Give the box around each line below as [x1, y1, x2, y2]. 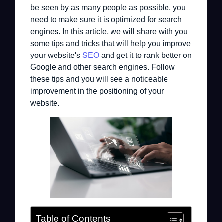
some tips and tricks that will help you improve [30, 39, 191, 48]
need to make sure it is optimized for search [30, 15, 182, 24]
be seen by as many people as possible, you [30, 3, 186, 12]
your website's [30, 51, 82, 59]
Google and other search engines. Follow [30, 62, 175, 71]
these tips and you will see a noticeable [30, 74, 168, 83]
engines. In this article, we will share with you [30, 27, 188, 36]
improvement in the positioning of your [30, 86, 164, 95]
